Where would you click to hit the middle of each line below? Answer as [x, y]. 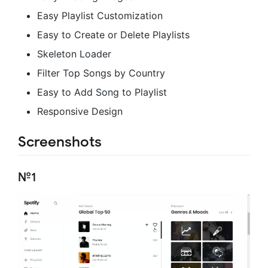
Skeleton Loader [74, 54]
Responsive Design [80, 111]
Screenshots [60, 141]
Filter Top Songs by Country [101, 73]
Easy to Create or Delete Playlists [113, 34]
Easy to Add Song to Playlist [102, 92]
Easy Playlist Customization [100, 15]
